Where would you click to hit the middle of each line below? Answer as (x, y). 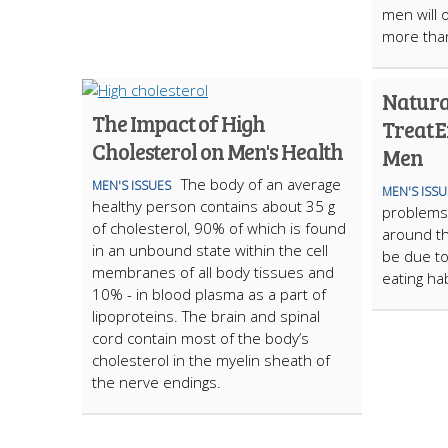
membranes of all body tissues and (213, 272)
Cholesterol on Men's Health (218, 151)
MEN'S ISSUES (131, 185)
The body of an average (261, 184)
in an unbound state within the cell (210, 250)
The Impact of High (179, 123)
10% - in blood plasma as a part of (209, 294)
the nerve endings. (156, 382)
